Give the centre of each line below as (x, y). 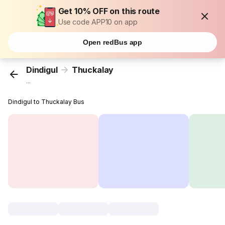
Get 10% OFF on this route (109, 11)
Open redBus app (113, 42)
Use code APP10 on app (98, 22)
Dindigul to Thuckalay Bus (46, 102)
